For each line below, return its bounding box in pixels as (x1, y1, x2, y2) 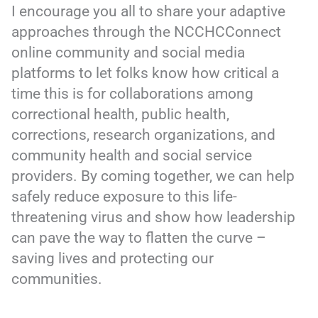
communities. (11, 270, 103, 287)
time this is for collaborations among (11, 84, 254, 102)
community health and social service (11, 146, 253, 164)
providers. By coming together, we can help (11, 167, 295, 185)
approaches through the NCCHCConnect (11, 23, 282, 40)
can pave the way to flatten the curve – (11, 229, 267, 246)
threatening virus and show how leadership (11, 208, 296, 226)
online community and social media (11, 43, 246, 61)
